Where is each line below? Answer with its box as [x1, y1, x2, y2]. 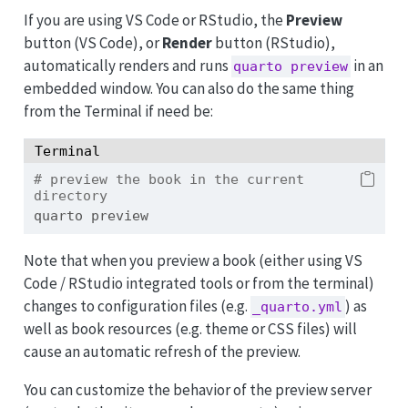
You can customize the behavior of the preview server [23, 379, 372, 400]
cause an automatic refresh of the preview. [23, 341, 301, 362]
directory [33, 187, 107, 204]
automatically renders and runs [23, 55, 231, 76]
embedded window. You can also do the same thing [23, 77, 354, 98]
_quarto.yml [252, 298, 343, 315]
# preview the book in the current [33, 170, 304, 188]
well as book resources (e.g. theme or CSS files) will [23, 318, 357, 339]
